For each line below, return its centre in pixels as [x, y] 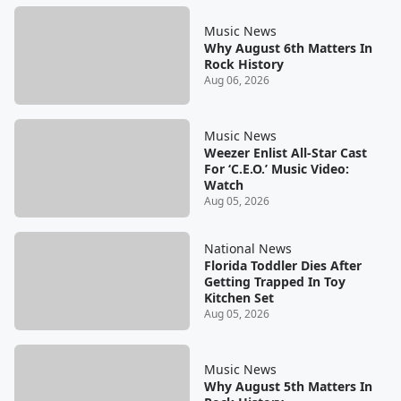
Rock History [243, 64]
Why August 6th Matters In [288, 48]
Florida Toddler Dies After [282, 266]
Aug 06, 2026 [236, 81]
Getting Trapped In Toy [274, 282]
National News [247, 249]
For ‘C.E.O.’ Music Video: [276, 169]
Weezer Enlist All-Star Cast [285, 153]
